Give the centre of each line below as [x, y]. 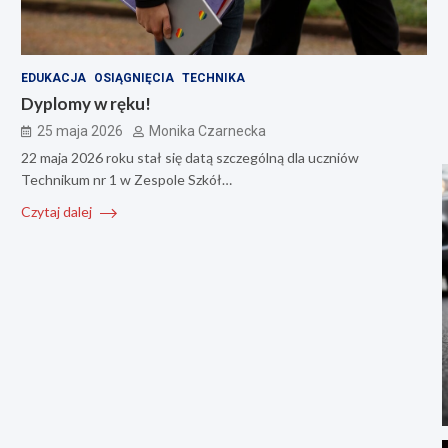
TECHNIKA [213, 78]
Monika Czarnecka [207, 131]
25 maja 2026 [79, 131]
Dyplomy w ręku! [85, 104]
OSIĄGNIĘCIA [133, 78]
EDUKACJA [53, 78]
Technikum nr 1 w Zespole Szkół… [126, 180]
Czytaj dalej [57, 212]
